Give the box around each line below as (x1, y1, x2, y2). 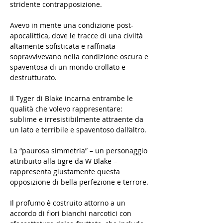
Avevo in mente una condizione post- (10, 20, 133, 30)
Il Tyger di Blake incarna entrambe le (10, 94, 133, 104)
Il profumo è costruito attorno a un (10, 198, 125, 208)
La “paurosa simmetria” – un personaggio (10, 146, 147, 156)
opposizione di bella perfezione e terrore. (10, 177, 148, 187)
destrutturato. (10, 73, 57, 83)
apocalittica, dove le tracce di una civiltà (10, 31, 143, 41)
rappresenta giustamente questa (10, 167, 120, 177)
